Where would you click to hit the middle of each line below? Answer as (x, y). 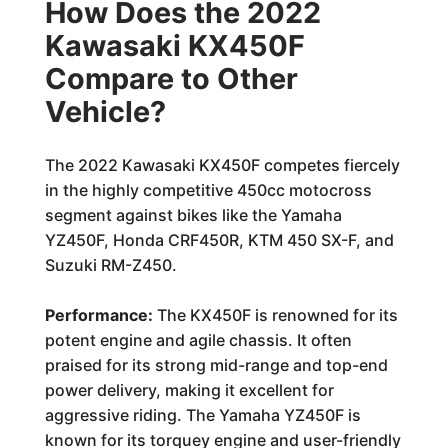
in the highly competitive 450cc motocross (208, 190)
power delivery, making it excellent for (189, 390)
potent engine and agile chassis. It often (198, 340)
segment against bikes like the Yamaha (193, 215)
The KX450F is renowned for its (275, 315)
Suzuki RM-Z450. (110, 265)
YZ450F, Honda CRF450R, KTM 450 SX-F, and (219, 240)
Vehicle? (105, 111)
